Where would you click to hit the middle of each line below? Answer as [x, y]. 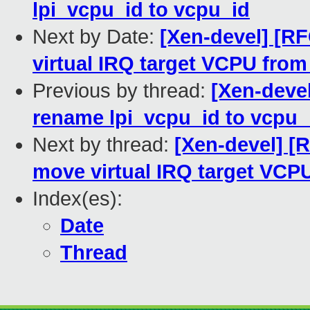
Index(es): [77, 199]
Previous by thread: [122, 91]
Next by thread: [103, 145]
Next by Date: [96, 37]
